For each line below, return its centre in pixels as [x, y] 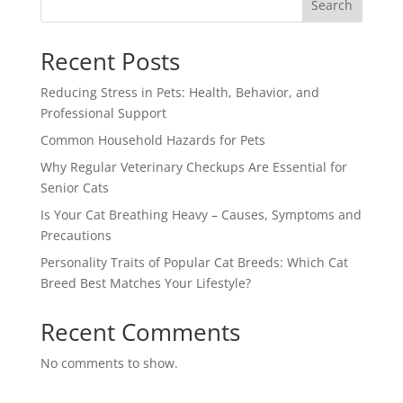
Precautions [76, 236]
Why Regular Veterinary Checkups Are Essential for [193, 167]
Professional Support [103, 113]
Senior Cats [74, 188]
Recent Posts [110, 62]
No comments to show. [109, 363]
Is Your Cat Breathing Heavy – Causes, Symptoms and [201, 215]
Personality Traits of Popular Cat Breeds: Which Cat [194, 263]
